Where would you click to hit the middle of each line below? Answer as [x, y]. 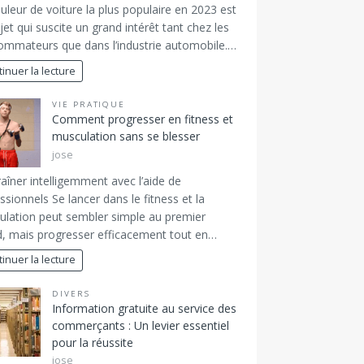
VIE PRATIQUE [89, 105]
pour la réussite [92, 342]
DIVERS [71, 293]
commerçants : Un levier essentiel [140, 325]
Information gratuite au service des [144, 308]
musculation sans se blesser [126, 136]
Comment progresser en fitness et [142, 119]
